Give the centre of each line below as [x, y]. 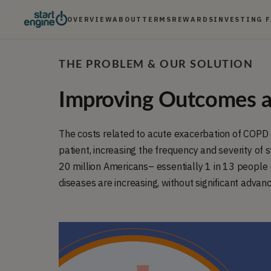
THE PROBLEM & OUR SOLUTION [156, 64]
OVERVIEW [90, 19]
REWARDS [193, 19]
